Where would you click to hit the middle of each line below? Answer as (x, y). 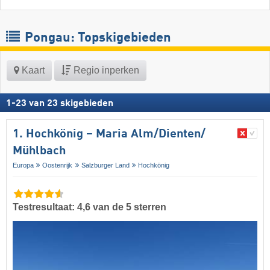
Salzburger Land (105, 165)
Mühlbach (39, 152)
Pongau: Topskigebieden (96, 38)
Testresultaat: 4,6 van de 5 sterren (89, 207)
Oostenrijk (58, 165)
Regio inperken (105, 71)
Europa (23, 165)
